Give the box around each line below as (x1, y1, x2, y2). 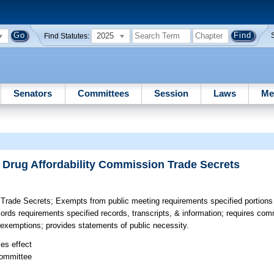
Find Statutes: (44, 32, 90, 40)
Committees (77, 87, 129, 98)
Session (154, 87, 188, 98)
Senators (13, 87, 53, 98)
